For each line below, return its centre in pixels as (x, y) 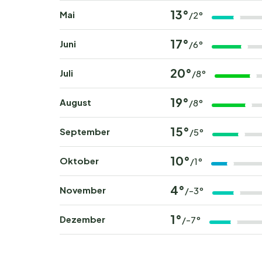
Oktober (79, 161)
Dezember (82, 219)
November (83, 190)
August (75, 102)
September (85, 131)
